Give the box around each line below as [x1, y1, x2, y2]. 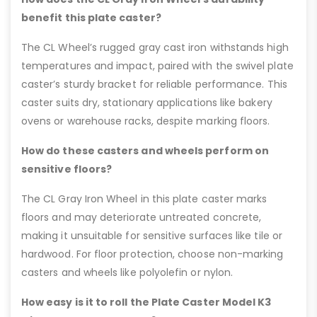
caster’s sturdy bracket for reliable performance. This [21, 76, 287, 91]
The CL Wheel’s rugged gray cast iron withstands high [21, 40, 289, 54]
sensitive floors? [21, 161, 113, 176]
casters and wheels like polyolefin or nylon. [21, 265, 234, 279]
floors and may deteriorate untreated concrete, [21, 209, 262, 224]
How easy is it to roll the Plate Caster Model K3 [21, 294, 272, 309]
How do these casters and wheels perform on [21, 143, 269, 158]
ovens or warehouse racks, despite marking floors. [21, 113, 270, 128]
